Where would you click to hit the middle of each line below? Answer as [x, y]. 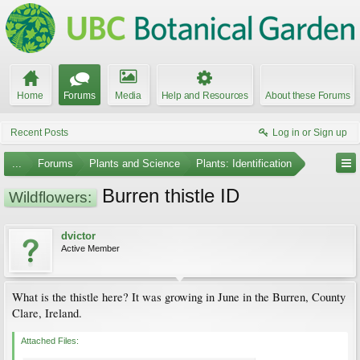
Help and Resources [205, 96]
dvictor [78, 236]
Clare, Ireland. [47, 313]
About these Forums [308, 96]
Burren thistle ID [168, 196]
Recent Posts [39, 133]
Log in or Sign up [310, 133]
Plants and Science [135, 164]
